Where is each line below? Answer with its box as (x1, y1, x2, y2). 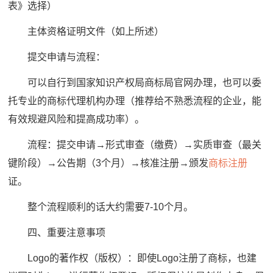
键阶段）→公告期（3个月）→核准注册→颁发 (8, 157, 209, 168)
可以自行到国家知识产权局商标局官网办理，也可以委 (8, 77, 262, 88)
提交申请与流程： (8, 51, 106, 62)
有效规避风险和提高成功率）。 (8, 113, 145, 124)
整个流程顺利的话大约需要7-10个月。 (8, 201, 194, 212)
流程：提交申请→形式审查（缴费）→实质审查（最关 (8, 139, 262, 150)
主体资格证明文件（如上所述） (8, 26, 165, 37)
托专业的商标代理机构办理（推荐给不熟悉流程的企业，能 (8, 95, 262, 106)
